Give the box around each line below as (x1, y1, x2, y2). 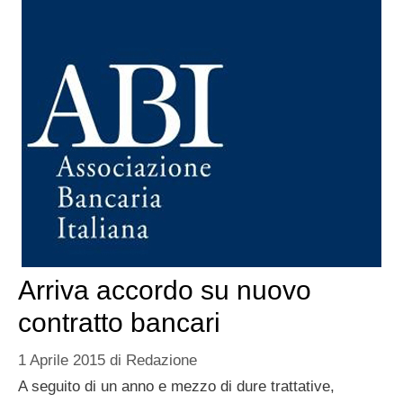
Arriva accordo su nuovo (18, 275, 311, 306)
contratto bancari (18, 308, 220, 338)
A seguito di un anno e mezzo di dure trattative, (18, 377, 335, 395)
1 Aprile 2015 (18, 351, 105, 369)
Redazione (126, 351, 197, 369)
